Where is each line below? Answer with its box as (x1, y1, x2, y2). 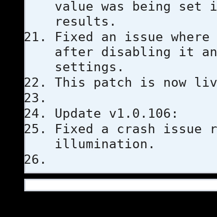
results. (55, 14, 117, 29)
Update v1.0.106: (55, 106, 179, 121)
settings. (55, 60, 124, 74)
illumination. (55, 137, 155, 151)
